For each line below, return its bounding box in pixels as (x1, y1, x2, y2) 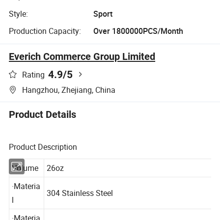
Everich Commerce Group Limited (9, 51, 156, 63)
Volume (12, 172, 39, 184)
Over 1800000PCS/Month (93, 26, 183, 37)
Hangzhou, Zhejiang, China (22, 84, 116, 96)
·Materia (12, 191, 41, 202)
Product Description (9, 141, 78, 152)
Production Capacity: (9, 26, 82, 37)
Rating (22, 69, 45, 80)
